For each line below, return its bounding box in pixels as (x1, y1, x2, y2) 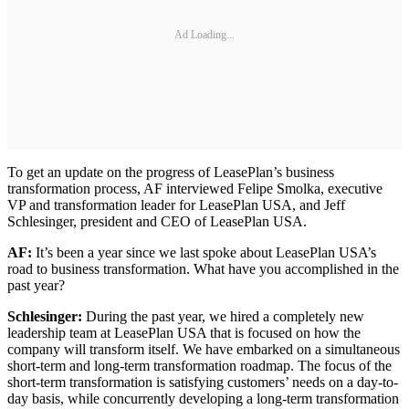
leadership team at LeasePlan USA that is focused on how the (7, 324, 361, 341)
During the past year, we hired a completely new (82, 308, 364, 324)
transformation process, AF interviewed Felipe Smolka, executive (7, 180, 383, 196)
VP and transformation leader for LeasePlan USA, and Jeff (7, 196, 345, 213)
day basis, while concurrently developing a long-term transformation (7, 390, 399, 406)
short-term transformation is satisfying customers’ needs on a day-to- (7, 373, 398, 390)
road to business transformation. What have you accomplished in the (7, 260, 399, 277)
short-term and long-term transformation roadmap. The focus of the (7, 357, 392, 373)
